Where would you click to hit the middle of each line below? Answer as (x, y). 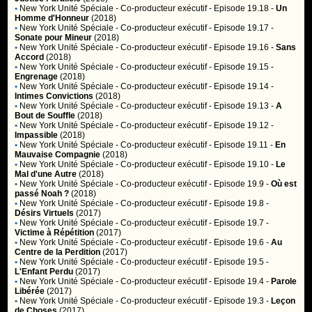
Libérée (30, 291)
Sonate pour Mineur (54, 38)
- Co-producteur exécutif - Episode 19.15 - (194, 67)
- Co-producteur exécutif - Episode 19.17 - (194, 28)
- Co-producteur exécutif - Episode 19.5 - (192, 262)
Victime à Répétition (55, 233)
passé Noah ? (42, 194)
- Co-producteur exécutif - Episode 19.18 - (195, 8)
